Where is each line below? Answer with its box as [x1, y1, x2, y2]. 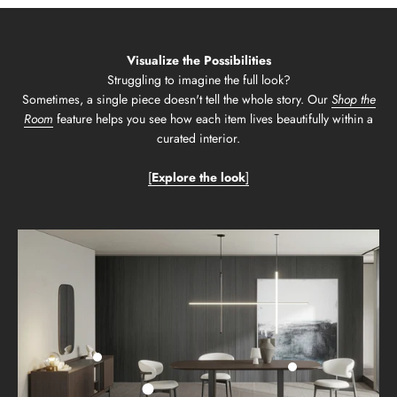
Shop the [331, 90, 376, 109]
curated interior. [157, 129, 240, 148]
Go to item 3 [287, 367, 354, 385]
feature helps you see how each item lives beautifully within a [53, 110, 373, 128]
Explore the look [152, 168, 245, 187]
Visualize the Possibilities [126, 51, 271, 70]
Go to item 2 [91, 357, 159, 376]
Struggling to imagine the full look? [106, 71, 291, 90]
